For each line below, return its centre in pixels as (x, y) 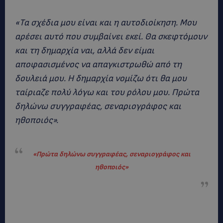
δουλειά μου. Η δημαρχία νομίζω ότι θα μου (101, 78)
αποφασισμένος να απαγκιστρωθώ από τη (98, 64)
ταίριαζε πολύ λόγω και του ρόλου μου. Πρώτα (107, 92)
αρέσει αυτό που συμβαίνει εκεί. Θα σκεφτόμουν (111, 37)
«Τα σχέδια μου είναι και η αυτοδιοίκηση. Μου (106, 23)
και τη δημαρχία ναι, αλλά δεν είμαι (85, 51)
